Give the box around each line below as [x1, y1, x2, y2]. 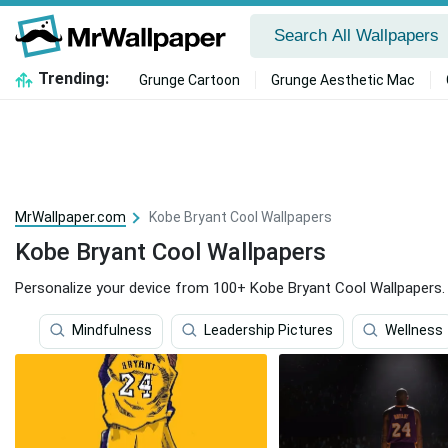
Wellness [385, 322, 443, 339]
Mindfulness [72, 322, 152, 339]
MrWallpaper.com [15, 209, 126, 225]
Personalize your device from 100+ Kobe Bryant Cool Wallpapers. [15, 279, 445, 297]
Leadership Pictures [204, 322, 333, 339]
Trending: [37, 69, 109, 88]
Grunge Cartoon [138, 72, 240, 88]
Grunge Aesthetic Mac [270, 72, 415, 88]
